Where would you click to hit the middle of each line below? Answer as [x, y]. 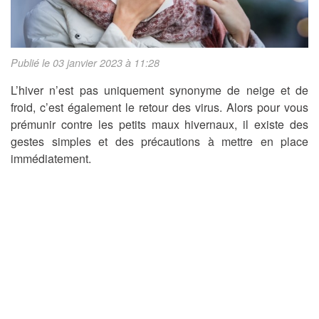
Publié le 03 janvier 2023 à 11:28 [85, 63]
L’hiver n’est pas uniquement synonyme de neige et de [159, 90]
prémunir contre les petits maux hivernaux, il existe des [159, 125]
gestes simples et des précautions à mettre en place [159, 142]
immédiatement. [51, 159]
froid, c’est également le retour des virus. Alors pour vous [159, 108]
